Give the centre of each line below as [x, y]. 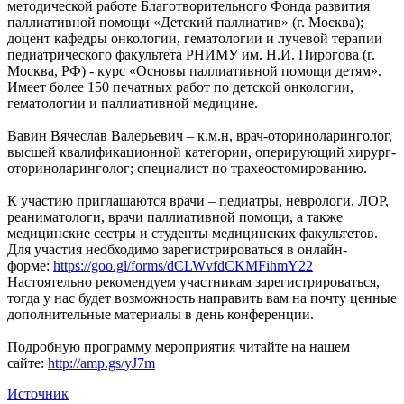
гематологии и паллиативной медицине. [133, 104]
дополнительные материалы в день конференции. [161, 315]
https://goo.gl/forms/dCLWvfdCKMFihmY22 [183, 266]
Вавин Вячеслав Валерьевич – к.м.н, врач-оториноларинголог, [200, 136]
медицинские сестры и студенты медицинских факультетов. [193, 234]
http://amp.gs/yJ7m [101, 363]
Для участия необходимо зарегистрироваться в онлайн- [177, 250]
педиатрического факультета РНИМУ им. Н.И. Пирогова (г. [191, 55]
